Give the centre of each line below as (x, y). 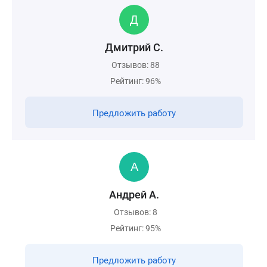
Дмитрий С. (134, 47)
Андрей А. (134, 195)
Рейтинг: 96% (136, 81)
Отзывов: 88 (136, 65)
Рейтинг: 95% (136, 228)
